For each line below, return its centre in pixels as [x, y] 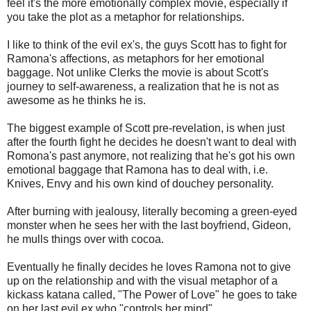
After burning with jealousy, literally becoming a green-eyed [152, 212]
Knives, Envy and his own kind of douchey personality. [140, 184]
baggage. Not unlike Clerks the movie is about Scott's [138, 73]
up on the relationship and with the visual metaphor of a [142, 281]
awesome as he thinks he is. [76, 101]
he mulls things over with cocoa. [85, 239]
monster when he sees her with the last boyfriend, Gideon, [149, 226]
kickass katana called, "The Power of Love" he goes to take [152, 295]
